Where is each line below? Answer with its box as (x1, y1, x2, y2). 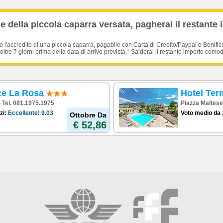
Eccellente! (8, 110, 40, 116)
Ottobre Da (70, 111, 107, 119)
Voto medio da (181, 110, 222, 116)
